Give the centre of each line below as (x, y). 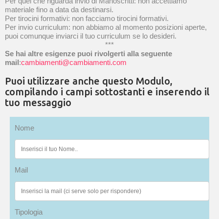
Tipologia (29, 212)
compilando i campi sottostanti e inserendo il (107, 92)
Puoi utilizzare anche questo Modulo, (89, 81)
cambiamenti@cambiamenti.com (74, 62)
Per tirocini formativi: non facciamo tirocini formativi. (87, 18)
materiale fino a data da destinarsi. (59, 10)
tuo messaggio (38, 102)
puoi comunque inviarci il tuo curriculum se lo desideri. (91, 36)
